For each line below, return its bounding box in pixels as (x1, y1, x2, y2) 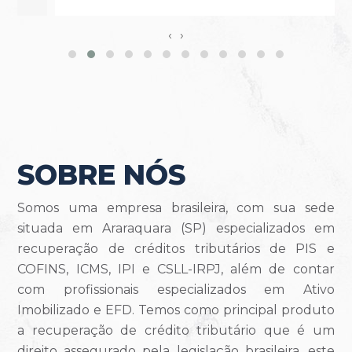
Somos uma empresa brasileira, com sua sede (17, 200, 335, 215)
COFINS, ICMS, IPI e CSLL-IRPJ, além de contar (17, 261, 335, 277)
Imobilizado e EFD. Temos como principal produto (17, 302, 335, 317)
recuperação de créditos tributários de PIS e (17, 240, 335, 256)
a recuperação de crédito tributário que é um (17, 322, 335, 338)
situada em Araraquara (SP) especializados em (17, 220, 335, 236)
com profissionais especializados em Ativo (17, 281, 335, 297)
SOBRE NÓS (17, 157, 186, 192)
